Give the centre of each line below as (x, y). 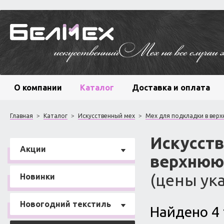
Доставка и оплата (171, 87)
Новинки (37, 176)
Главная (21, 116)
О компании (38, 87)
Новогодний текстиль (65, 204)
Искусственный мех (106, 116)
